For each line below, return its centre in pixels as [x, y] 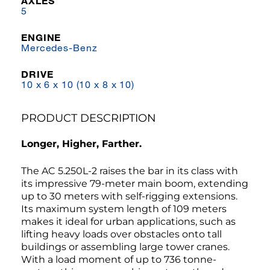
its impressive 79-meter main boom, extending [135, 184]
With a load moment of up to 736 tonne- [119, 260]
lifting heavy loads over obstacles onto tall [121, 234]
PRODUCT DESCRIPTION [89, 118]
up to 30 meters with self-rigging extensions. [129, 196]
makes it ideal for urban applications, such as [128, 222]
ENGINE [41, 37]
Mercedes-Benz [59, 48]
